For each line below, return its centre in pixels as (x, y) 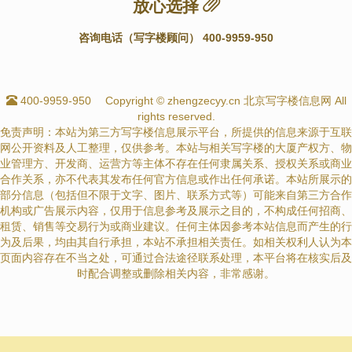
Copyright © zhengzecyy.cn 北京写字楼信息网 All (225, 100)
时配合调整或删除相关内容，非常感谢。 (176, 273)
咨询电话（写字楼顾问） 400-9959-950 (176, 37)
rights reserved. (176, 116)
